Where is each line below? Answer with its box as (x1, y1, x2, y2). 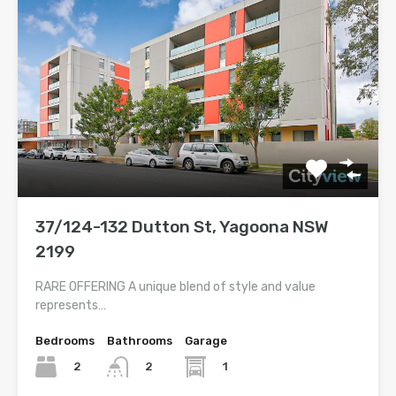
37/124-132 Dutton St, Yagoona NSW (35, 217, 329, 238)
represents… (35, 298, 106, 314)
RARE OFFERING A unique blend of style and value (35, 279, 316, 295)
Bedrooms (35, 334, 95, 348)
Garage (185, 334, 227, 348)
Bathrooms (107, 334, 172, 348)
